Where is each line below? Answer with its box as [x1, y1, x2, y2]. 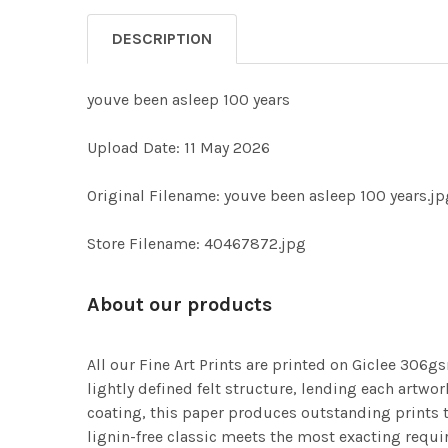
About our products [87, 293, 272, 316]
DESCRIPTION [112, 29, 212, 48]
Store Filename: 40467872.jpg [87, 234, 306, 253]
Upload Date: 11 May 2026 [87, 138, 270, 157]
